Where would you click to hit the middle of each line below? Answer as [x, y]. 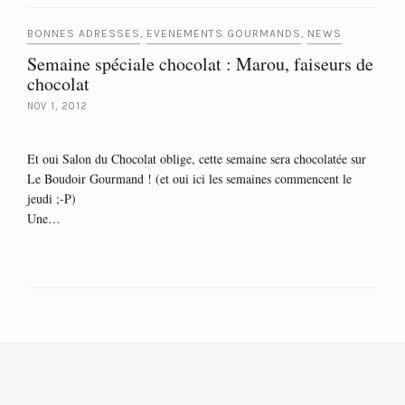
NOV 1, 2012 [57, 106]
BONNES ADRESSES [84, 33]
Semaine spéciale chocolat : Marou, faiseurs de [200, 64]
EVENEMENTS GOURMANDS [224, 33]
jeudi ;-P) [52, 198]
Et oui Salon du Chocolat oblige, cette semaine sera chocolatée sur [197, 159]
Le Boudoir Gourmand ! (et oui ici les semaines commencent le [189, 179]
